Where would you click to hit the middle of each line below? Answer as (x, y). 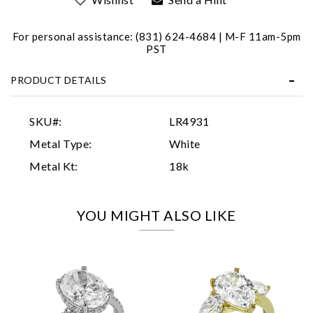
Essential (97, 101)
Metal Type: (61, 143)
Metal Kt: (54, 166)
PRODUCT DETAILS (59, 80)
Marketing (99, 167)
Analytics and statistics (119, 145)
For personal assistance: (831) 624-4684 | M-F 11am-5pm (156, 36)
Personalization (107, 123)
